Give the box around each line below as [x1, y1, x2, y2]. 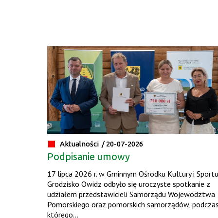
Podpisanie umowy [47, 151, 130, 163]
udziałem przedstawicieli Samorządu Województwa [47, 189, 215, 200]
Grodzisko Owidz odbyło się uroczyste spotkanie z [47, 179, 210, 189]
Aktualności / [59, 140, 106, 148]
